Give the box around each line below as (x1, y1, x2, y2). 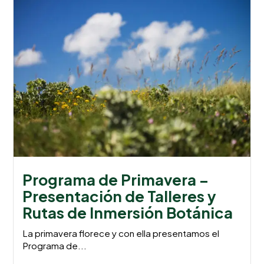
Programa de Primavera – (22, 169, 209, 189)
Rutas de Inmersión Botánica (22, 202, 233, 222)
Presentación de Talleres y (22, 186, 217, 206)
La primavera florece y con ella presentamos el (22, 227, 220, 239)
